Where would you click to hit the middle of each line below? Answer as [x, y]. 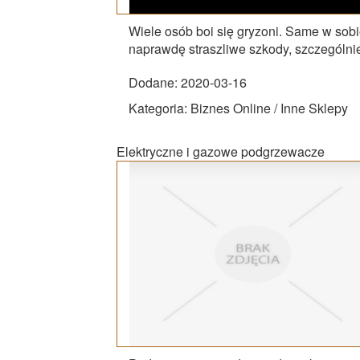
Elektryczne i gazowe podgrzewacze [221, 151]
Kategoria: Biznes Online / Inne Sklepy [238, 108]
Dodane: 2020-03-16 [188, 82]
